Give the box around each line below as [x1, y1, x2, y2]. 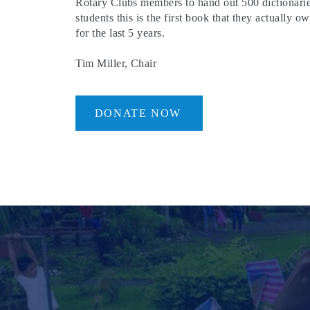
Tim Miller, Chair [75, 57, 157, 69]
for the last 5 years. [75, 27, 165, 39]
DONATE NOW [94, 107, 181, 119]
